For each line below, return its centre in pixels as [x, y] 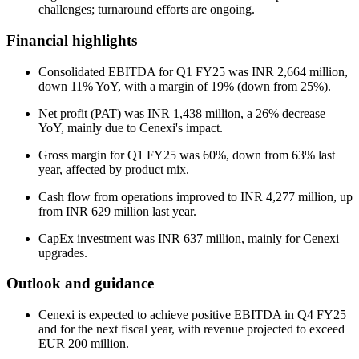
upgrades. [63, 252]
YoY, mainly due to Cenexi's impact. [131, 127]
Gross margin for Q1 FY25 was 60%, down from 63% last [187, 155]
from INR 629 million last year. [117, 211]
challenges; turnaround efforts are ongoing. [147, 10]
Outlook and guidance [80, 284]
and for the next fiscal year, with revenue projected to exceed [192, 329]
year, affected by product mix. [114, 169]
